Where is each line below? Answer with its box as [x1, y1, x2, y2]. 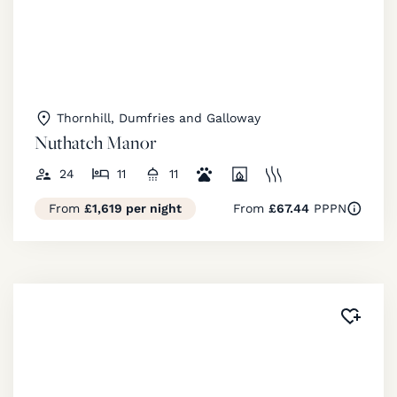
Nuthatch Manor [35, 129, 157, 154]
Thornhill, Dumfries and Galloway [57, 110, 261, 125]
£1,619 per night [84, 200, 182, 215]
